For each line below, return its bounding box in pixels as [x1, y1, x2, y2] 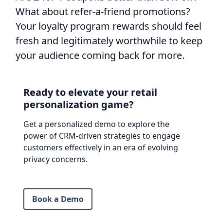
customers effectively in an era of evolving [23, 142, 178, 153]
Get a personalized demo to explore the [23, 118, 169, 129]
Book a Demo [32, 193, 84, 204]
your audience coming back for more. [16, 48, 184, 62]
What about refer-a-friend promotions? [16, 4, 190, 18]
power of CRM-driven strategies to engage [23, 130, 180, 141]
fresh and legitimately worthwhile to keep [16, 34, 202, 47]
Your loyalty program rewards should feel [16, 19, 201, 33]
